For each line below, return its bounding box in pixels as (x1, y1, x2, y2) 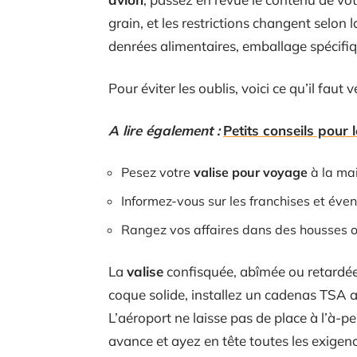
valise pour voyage (194, 164, 308, 180)
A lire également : (108, 122, 220, 139)
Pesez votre (121, 164, 194, 180)
